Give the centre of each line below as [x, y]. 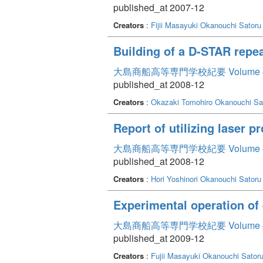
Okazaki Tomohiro [182, 102]
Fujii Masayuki [176, 255]
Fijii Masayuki [174, 25]
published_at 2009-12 [159, 238]
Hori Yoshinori [174, 178]
